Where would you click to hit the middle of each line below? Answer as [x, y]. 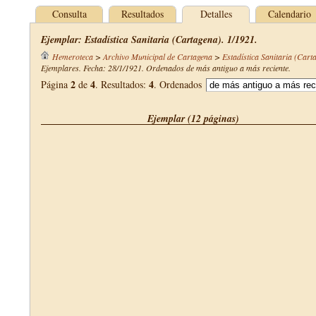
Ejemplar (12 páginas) [193, 119]
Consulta [69, 14]
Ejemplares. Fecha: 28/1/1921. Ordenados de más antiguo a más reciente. [166, 68]
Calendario [289, 14]
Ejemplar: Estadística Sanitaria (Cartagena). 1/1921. [149, 39]
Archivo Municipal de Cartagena [158, 56]
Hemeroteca [73, 56]
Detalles [216, 14]
